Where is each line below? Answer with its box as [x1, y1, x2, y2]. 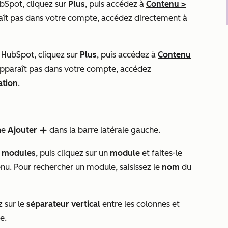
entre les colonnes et [100, 199, 180, 209]
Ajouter [8, 125, 37, 135]
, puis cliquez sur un [36, 148, 110, 158]
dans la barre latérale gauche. [47, 125, 160, 135]
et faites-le [142, 148, 182, 158]
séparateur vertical [26, 199, 100, 209]
